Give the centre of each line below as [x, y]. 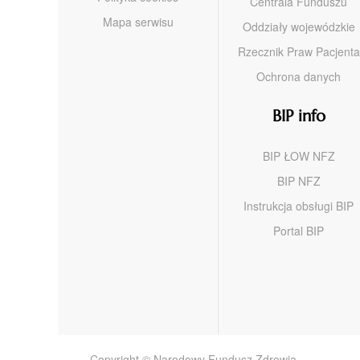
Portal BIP [299, 230]
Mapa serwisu [138, 21]
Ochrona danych [299, 76]
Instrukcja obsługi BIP [299, 205]
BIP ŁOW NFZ [299, 155]
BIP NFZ [299, 180]
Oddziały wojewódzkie [299, 26]
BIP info [299, 116]
